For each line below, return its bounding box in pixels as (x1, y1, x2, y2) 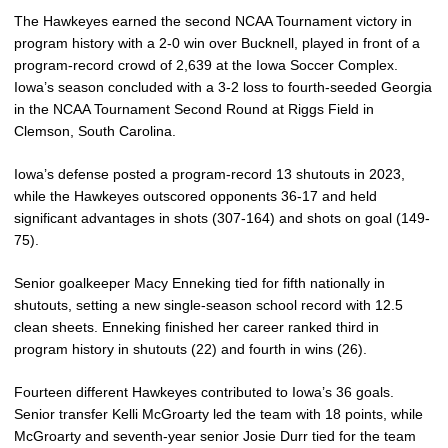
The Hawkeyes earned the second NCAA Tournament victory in (14, 13, 412, 29)
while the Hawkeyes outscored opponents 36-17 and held (14, 188, 377, 204)
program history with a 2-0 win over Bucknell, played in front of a (14, 35, 420, 51)
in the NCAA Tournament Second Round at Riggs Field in (14, 101, 374, 117)
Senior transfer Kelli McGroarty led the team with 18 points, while (14, 406, 423, 422)
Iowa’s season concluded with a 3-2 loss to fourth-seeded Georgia (14, 79, 432, 95)
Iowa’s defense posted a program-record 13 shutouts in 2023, (14, 166, 405, 182)
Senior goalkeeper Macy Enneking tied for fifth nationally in (14, 275, 385, 291)
